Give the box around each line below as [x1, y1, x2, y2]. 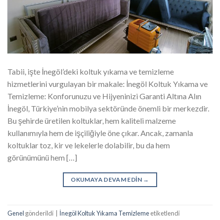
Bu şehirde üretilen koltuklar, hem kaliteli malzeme [7, 116, 176, 126]
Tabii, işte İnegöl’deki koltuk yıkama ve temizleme [7, 67, 174, 77]
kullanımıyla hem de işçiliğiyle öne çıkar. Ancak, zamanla [7, 128, 193, 138]
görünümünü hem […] [7, 153, 77, 163]
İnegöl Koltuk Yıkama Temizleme [59, 209, 149, 218]
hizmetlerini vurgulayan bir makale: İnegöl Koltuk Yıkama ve [7, 79, 208, 89]
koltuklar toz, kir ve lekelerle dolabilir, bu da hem [7, 140, 170, 150]
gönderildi [24, 209, 55, 218]
